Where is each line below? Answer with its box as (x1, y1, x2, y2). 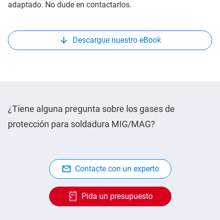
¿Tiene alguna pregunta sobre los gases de (8, 103, 175, 114)
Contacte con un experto (75, 164, 159, 173)
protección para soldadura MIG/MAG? (8, 118, 155, 129)
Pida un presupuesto (81, 191, 153, 201)
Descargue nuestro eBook (73, 35, 161, 45)
